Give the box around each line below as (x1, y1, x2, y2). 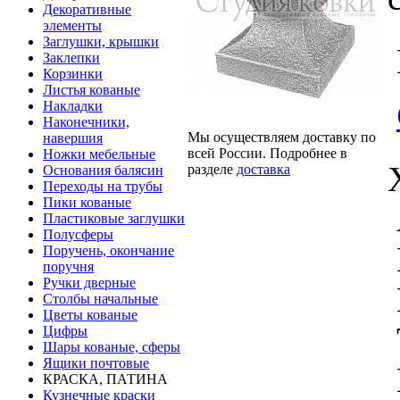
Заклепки (43, 50, 100, 65)
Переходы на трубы (43, 179, 162, 194)
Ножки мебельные (43, 146, 155, 162)
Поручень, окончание (43, 243, 174, 258)
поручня (43, 259, 94, 274)
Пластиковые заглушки (43, 211, 185, 226)
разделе (187, 161, 237, 177)
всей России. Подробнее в (187, 145, 347, 161)
